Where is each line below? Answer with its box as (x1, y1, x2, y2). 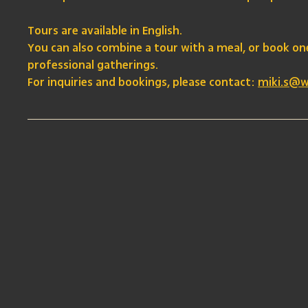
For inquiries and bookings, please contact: (27, 74, 258, 91)
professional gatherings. (27, 57, 158, 74)
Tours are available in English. (27, 23, 182, 40)
